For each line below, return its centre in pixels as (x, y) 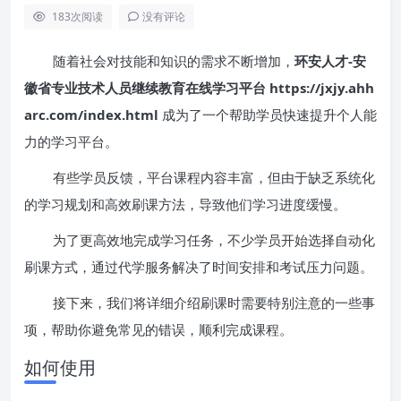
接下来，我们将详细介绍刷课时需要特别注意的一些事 (214, 302)
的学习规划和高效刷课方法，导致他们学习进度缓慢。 (185, 204)
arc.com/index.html (91, 114)
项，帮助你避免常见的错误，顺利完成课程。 (158, 329)
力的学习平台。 (71, 141)
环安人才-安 (330, 60)
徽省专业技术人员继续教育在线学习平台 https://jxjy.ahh (199, 87)
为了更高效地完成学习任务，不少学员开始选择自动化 (214, 239)
